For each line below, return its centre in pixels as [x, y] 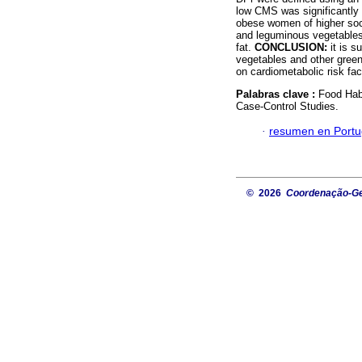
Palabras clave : [277, 95]
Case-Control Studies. [287, 107]
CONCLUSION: [293, 48]
